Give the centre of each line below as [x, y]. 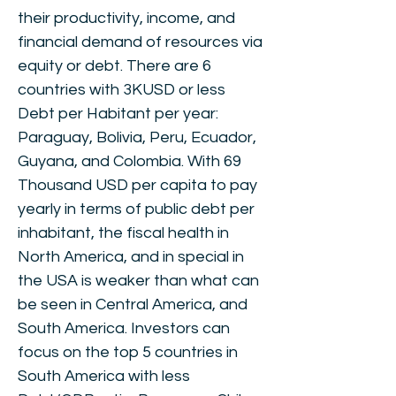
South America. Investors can [124, 328]
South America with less [104, 376]
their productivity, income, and [126, 18]
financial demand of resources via [140, 42]
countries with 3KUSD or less [122, 90]
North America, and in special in [131, 257]
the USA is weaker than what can [138, 281]
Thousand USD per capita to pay [137, 185]
